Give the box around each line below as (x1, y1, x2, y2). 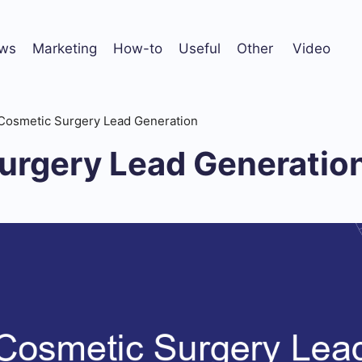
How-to (113, 40, 162, 57)
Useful (179, 40, 221, 57)
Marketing (32, 40, 97, 57)
